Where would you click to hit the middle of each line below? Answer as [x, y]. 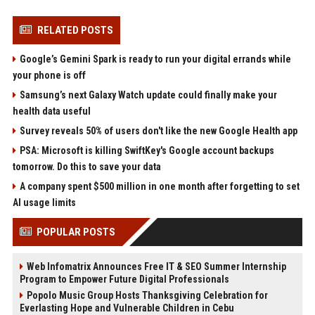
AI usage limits [44, 202]
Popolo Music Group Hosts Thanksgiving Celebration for [147, 295]
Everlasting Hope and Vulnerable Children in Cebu [127, 308]
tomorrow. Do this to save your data [86, 166]
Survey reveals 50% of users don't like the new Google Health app [158, 130]
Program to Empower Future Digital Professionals [124, 279]
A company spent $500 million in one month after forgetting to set [159, 186]
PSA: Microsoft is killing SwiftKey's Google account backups [147, 150]
